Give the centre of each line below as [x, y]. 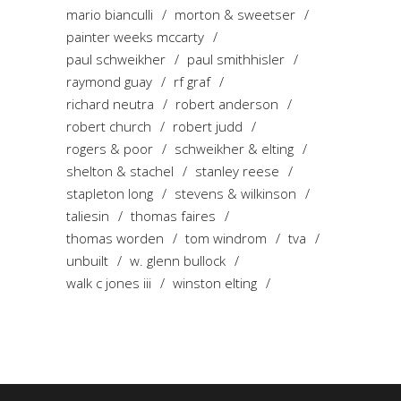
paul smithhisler [236, 59]
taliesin [88, 215]
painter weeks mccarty [135, 36]
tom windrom [226, 238]
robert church [109, 126]
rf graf [192, 81]
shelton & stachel [120, 171]
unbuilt [87, 260]
